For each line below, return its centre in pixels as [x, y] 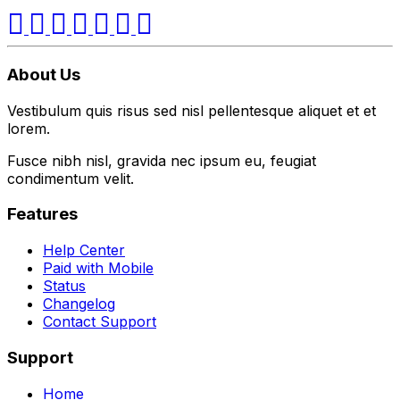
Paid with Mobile [98, 268]
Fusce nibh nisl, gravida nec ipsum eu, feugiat [162, 160]
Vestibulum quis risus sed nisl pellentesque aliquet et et [192, 110]
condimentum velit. [71, 178]
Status [64, 286]
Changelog [79, 304]
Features [42, 214]
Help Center [84, 250]
